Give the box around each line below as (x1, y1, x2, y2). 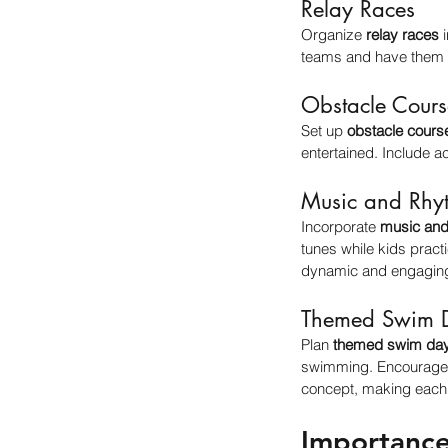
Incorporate (301, 217, 380, 236)
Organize (301, 25, 366, 44)
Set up (301, 121, 347, 140)
